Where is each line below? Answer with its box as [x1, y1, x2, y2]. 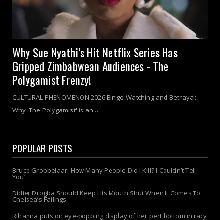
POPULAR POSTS [12, 141, 73, 155]
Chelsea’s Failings [12, 195, 67, 204]
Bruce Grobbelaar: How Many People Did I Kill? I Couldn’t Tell [12, 166, 196, 175]
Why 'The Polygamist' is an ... [12, 106, 100, 115]
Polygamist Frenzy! [12, 72, 92, 89]
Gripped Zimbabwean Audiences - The [12, 58, 168, 75]
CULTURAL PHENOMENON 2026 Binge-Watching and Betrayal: [12, 93, 197, 102]
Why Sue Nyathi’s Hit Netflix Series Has [12, 44, 178, 61]
